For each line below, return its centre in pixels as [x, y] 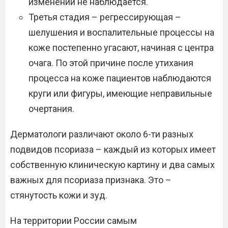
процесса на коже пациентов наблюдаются [120, 78]
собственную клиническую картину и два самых [112, 165]
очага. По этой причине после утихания [111, 63]
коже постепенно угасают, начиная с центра [121, 48]
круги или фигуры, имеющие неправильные [120, 93]
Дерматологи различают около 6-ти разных [102, 134]
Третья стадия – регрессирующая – [105, 17]
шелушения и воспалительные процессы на [121, 32]
